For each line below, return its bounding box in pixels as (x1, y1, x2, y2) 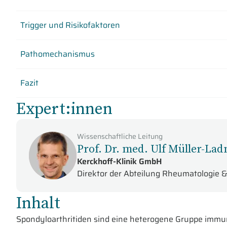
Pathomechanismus (20, 48, 95, 60)
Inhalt (16, 192, 60, 214)
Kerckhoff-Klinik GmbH (77, 155, 162, 168)
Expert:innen (16, 97, 112, 120)
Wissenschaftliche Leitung (77, 131, 163, 142)
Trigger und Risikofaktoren (20, 19, 120, 31)
